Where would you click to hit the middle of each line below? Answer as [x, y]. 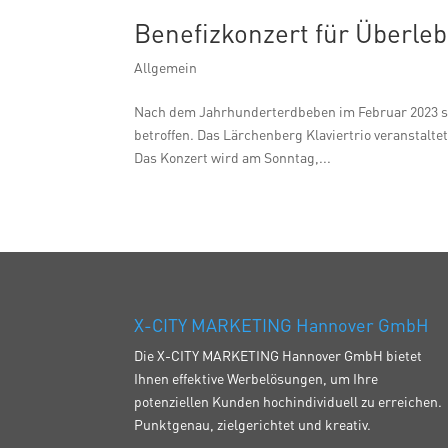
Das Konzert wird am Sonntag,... [233, 156]
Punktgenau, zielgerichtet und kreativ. [253, 424]
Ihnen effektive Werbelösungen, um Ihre [256, 378]
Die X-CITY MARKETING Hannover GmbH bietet [278, 355]
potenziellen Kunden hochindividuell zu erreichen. [288, 401]
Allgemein [166, 66]
